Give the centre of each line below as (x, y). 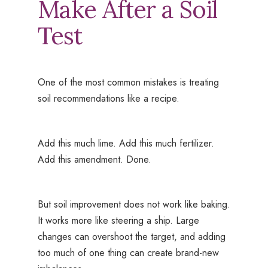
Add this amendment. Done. (94, 160)
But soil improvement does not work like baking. (134, 205)
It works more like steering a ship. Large (118, 221)
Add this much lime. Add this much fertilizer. (126, 144)
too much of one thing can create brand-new (128, 253)
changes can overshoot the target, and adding (131, 237)
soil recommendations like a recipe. (108, 99)
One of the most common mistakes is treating (128, 83)
